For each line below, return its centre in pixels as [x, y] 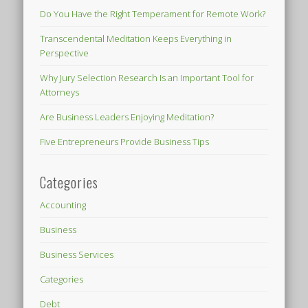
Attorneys [60, 92]
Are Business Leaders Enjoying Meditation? [127, 117]
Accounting [63, 205]
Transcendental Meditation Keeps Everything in [136, 39]
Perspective [65, 53]
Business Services [77, 255]
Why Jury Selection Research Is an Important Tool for [147, 78]
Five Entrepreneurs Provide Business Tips [125, 142]
